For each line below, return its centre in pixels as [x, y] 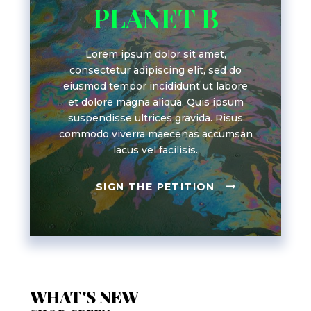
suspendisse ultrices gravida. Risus [155, 118]
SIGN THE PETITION [155, 186]
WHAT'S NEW [84, 296]
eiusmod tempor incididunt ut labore [155, 86]
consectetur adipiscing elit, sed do [155, 70]
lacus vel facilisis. [155, 150]
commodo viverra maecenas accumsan [155, 134]
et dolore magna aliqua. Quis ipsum [155, 102]
